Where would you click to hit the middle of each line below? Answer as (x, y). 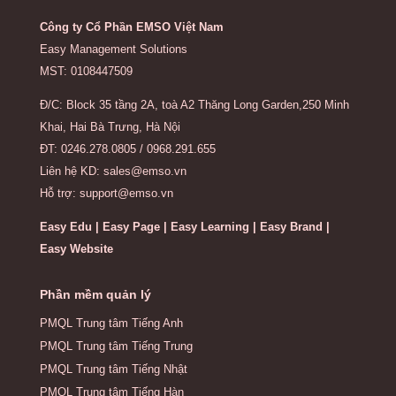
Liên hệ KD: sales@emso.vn (113, 171)
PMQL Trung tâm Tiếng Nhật (113, 369)
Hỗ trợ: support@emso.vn (106, 194)
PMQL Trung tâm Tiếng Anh (111, 324)
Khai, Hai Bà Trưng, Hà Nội (110, 127)
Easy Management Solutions (113, 49)
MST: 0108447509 (86, 72)
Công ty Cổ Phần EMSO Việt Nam (131, 27)
